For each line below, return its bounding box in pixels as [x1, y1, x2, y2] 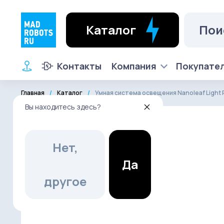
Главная [21, 88, 44, 97]
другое [43, 173, 86, 189]
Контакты [57, 60, 101, 72]
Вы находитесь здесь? [25, 102, 101, 111]
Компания [111, 60, 156, 72]
